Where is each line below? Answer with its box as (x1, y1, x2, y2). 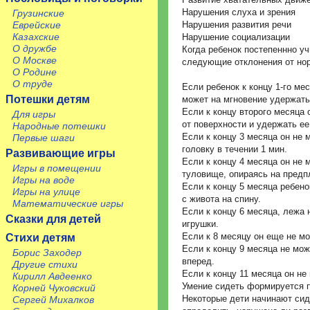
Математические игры (12, 198, 123, 209)
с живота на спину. (182, 193, 261, 204)
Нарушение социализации (182, 31, 290, 42)
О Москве (12, 55, 57, 66)
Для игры (12, 109, 55, 120)
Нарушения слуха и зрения (182, 6, 295, 17)
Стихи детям (6, 232, 75, 244)
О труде (12, 78, 53, 89)
